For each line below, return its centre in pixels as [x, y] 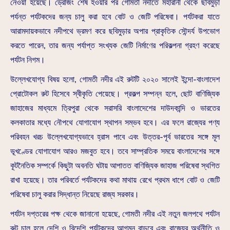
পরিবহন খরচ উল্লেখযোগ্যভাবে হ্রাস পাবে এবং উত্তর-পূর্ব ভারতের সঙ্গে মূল [115, 137]
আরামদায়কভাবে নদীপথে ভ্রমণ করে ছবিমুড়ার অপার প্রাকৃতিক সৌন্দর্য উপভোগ [115, 31]
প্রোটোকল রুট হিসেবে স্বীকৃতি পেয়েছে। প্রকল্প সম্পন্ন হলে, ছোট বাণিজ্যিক [115, 94]
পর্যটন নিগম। [28, 60]
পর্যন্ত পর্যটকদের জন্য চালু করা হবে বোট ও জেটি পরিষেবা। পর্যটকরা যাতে [115, 17]
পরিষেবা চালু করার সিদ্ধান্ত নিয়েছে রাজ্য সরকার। [75, 194]
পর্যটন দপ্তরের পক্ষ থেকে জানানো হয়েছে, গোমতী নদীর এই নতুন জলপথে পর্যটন [115, 214]
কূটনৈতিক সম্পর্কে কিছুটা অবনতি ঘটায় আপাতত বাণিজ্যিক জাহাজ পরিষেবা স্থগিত [115, 166]
